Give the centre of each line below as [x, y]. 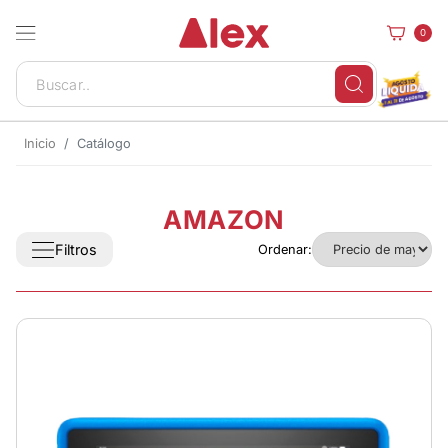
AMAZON [224, 220]
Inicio [40, 143]
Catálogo [104, 143]
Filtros [76, 250]
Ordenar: [285, 250]
